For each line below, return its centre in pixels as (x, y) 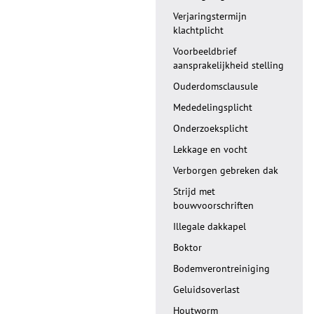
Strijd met (194, 191)
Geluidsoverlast (206, 289)
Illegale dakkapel (210, 226)
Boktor (187, 247)
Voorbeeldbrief (205, 51)
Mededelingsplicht (213, 107)
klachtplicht (198, 30)
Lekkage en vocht (210, 149)
